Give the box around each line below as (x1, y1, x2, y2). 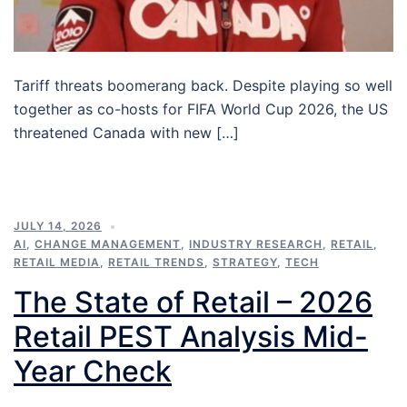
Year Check (14, 353, 172, 390)
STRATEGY (213, 255, 277, 270)
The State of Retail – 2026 (14, 284, 372, 321)
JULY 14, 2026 (14, 219, 102, 233)
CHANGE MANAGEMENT (35, 237, 181, 252)
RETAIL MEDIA (14, 255, 100, 270)
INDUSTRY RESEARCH (189, 237, 323, 252)
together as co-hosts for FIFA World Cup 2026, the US (14, 100, 388, 119)
